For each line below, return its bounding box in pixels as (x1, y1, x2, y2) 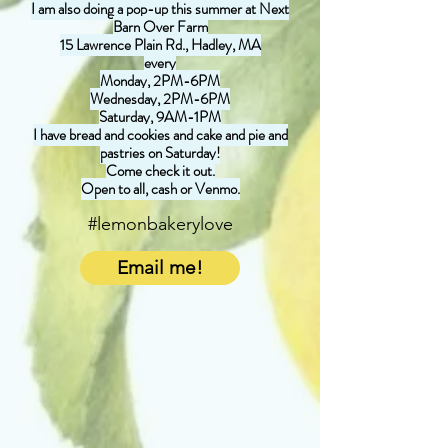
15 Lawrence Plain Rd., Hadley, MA (59, 34, 261, 56)
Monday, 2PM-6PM (100, 70, 220, 92)
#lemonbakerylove (87, 213, 233, 235)
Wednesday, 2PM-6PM (90, 88, 230, 110)
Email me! (117, 256, 203, 279)
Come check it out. (105, 160, 215, 182)
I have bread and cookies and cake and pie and (32, 124, 288, 146)
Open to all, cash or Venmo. (80, 178, 240, 200)
